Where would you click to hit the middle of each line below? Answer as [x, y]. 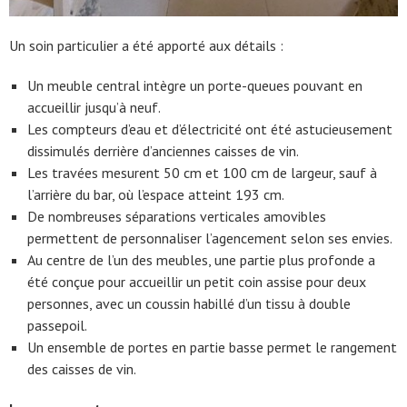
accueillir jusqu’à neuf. [94, 107]
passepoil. [57, 325]
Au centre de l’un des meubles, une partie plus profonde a [201, 259]
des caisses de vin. [82, 368]
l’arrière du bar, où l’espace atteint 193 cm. [156, 194]
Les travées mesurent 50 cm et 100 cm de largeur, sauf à [202, 172]
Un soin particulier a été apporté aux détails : [146, 45]
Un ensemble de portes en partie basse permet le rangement [212, 347]
